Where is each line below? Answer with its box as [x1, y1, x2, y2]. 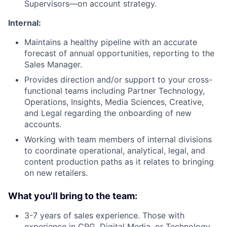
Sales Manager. [24, 59, 82, 69]
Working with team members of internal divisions [24, 134, 212, 144]
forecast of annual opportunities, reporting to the [24, 48, 214, 58]
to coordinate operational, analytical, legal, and [24, 145, 205, 156]
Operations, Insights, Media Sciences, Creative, [24, 96, 204, 107]
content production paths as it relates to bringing [24, 156, 214, 167]
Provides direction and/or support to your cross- [24, 74, 212, 85]
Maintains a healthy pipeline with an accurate [24, 36, 197, 47]
